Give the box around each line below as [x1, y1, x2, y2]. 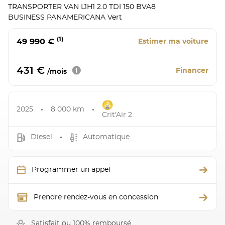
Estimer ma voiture [138, 38, 208, 45]
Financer [176, 67, 208, 75]
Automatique [83, 134, 130, 141]
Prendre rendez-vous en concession [34, 193, 158, 201]
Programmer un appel [32, 166, 110, 173]
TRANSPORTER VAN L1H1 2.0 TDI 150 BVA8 [8, 3, 156, 11]
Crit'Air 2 [102, 111, 132, 119]
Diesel [31, 134, 52, 141]
